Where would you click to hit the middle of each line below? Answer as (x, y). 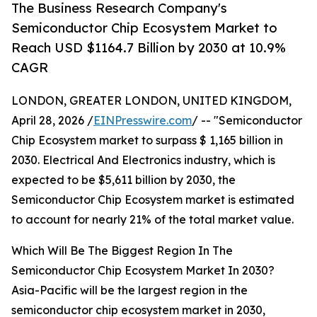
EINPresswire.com (143, 121)
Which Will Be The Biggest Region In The (122, 251)
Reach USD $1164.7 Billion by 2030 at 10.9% (149, 47)
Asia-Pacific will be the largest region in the (129, 290)
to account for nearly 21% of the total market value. (152, 220)
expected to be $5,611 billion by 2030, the (123, 180)
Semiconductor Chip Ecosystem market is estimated (153, 200)
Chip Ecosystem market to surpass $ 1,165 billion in (147, 140)
